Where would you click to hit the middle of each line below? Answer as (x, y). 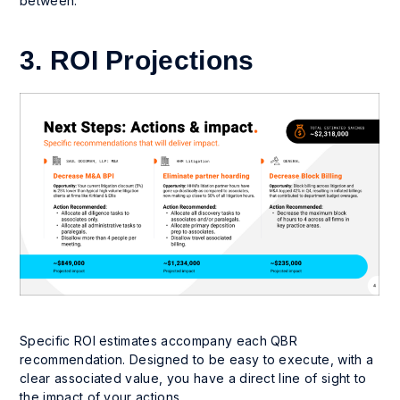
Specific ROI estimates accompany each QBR (159, 340)
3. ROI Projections (137, 60)
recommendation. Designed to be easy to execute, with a (197, 359)
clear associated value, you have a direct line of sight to (193, 378)
